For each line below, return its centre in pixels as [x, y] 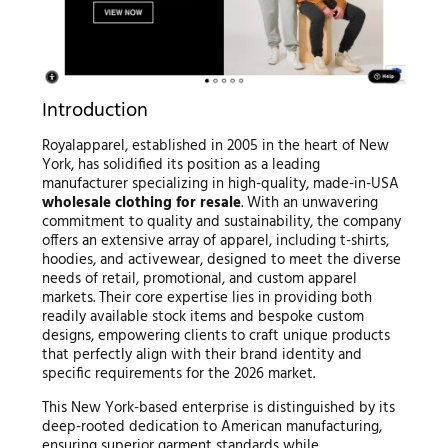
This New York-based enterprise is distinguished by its [218, 407]
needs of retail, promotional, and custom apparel [199, 278]
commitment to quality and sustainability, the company [221, 221]
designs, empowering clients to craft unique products [215, 335]
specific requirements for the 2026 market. [178, 373]
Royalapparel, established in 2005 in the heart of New [215, 145]
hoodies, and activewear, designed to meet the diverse [221, 259]
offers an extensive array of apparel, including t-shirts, [215, 240]
